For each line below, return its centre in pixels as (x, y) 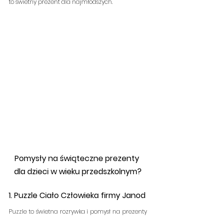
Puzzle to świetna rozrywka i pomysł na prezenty (78, 211)
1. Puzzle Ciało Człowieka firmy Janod (150, 195)
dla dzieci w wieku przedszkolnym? (78, 172)
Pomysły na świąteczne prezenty (78, 158)
